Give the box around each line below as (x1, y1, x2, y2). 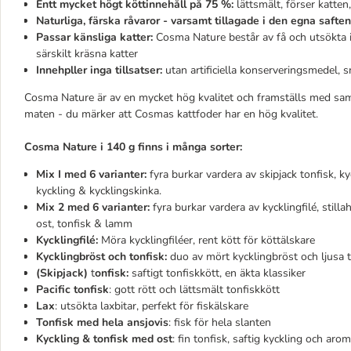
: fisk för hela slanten (168, 315, 271, 330)
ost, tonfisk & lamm (36, 216, 132, 231)
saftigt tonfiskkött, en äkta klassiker (128, 266, 306, 280)
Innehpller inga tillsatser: (36, 63, 165, 78)
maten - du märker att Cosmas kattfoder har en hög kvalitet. (24, 107, 321, 121)
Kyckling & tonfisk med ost (36, 331, 172, 346)
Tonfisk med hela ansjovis (36, 315, 168, 330)
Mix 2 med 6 (36, 200, 102, 215)
